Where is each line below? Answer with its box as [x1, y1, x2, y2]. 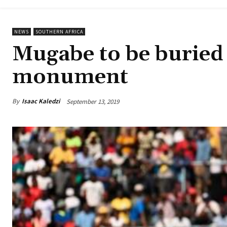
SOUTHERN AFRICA [35, 28, 83, 35]
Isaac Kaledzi [22, 97, 60, 106]
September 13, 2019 [66, 97, 119, 106]
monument [12, 64, 128, 91]
